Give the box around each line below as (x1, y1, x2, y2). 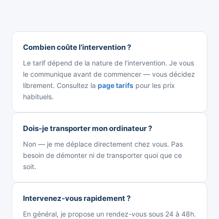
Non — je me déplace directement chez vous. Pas (23, 139, 183, 148)
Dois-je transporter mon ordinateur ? (23, 123, 152, 133)
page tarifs (98, 81, 133, 89)
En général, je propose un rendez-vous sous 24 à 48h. (23, 209, 196, 218)
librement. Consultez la (23, 81, 98, 89)
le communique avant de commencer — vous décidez (23, 69, 195, 78)
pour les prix (133, 81, 175, 89)
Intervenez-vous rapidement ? (23, 193, 131, 203)
